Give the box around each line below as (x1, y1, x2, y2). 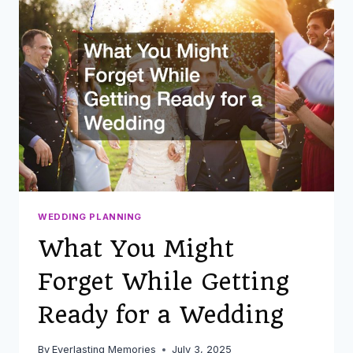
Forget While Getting (38, 268, 289, 296)
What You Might (38, 235, 234, 263)
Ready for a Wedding (38, 301, 284, 329)
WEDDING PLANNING (38, 210, 142, 222)
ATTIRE (102, 69, 145, 82)
